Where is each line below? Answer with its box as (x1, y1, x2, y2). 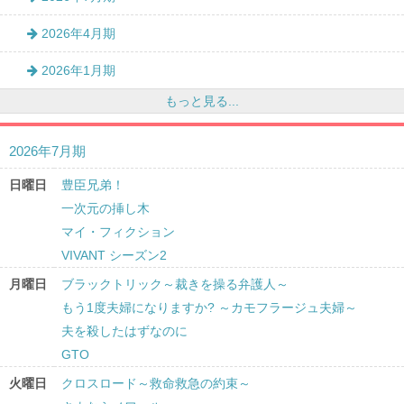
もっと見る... (165, 94, 239, 109)
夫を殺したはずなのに (61, 324, 188, 339)
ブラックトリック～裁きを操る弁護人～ (61, 277, 289, 292)
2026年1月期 (38, 63, 115, 78)
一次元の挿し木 (61, 201, 150, 216)
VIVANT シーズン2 (61, 248, 167, 263)
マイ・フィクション (61, 225, 175, 240)
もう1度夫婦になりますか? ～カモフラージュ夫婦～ (61, 300, 357, 316)
